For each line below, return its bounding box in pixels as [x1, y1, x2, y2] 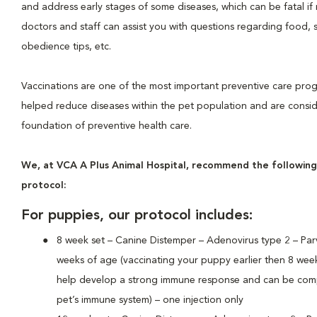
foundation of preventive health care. [21, 121, 192, 131]
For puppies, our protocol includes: [21, 209, 253, 223]
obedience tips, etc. [21, 42, 111, 52]
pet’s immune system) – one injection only [57, 295, 243, 305]
